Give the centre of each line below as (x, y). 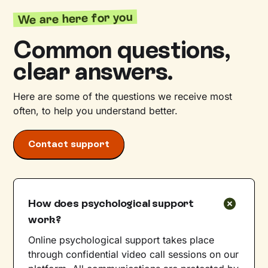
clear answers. (93, 71)
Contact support (69, 144)
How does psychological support (111, 203)
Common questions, (122, 50)
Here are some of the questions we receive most (123, 97)
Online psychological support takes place (121, 240)
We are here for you (75, 19)
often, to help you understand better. (96, 111)
